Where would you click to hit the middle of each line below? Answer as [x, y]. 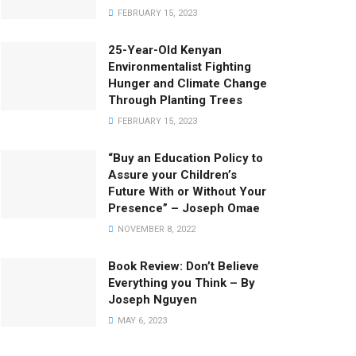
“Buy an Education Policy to [186, 158]
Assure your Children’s [172, 175]
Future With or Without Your [187, 192]
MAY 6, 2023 [141, 321]
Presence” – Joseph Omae [184, 208]
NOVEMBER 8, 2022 [155, 229]
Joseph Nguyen [153, 300]
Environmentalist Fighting [180, 67]
